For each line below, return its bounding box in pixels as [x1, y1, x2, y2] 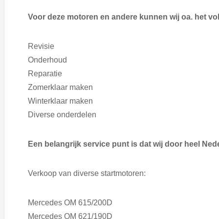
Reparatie [28, 69, 62, 78]
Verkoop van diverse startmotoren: [28, 169, 146, 178]
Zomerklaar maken [28, 83, 93, 92]
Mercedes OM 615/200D [28, 198, 112, 207]
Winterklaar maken [28, 97, 93, 106]
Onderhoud [28, 56, 67, 65]
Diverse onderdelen [28, 110, 96, 119]
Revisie [28, 42, 54, 51]
